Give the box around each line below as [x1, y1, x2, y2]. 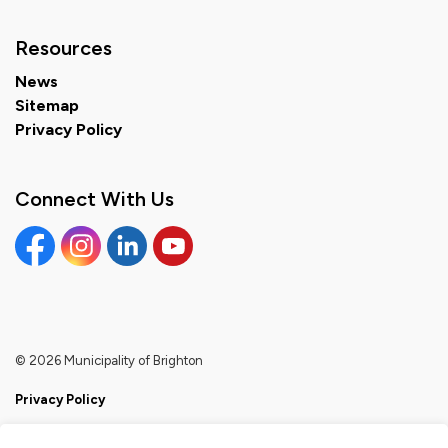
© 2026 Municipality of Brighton [15, 353, 203, 368]
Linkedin [106, 255, 170, 274]
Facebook [14, 255, 90, 274]
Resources [15, 36, 112, 60]
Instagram [60, 255, 137, 274]
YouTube [152, 255, 219, 274]
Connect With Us [15, 187, 174, 211]
